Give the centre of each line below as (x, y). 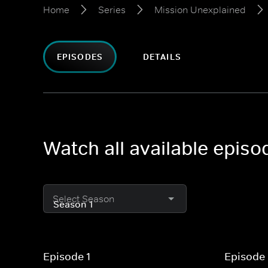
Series (112, 10)
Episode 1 (67, 257)
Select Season (83, 199)
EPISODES (80, 57)
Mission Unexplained (200, 10)
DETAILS (162, 57)
